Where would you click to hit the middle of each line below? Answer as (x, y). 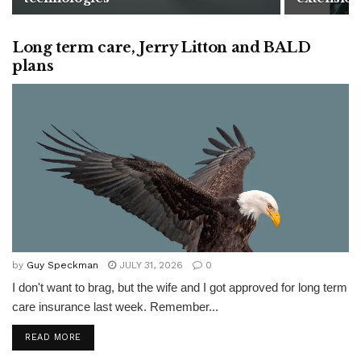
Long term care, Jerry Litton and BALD (162, 48)
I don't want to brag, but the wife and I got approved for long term (180, 287)
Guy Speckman (62, 265)
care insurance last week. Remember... (115, 307)
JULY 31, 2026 (149, 265)
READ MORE (53, 337)
